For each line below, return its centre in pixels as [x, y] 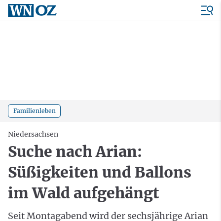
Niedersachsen [33, 134]
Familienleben [34, 110]
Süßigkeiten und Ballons [100, 172]
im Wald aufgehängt [83, 193]
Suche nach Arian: [75, 151]
